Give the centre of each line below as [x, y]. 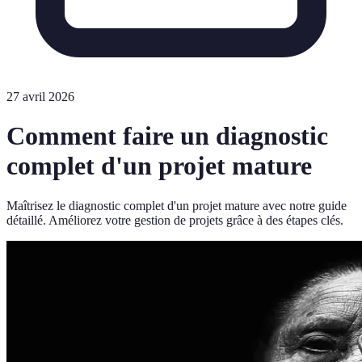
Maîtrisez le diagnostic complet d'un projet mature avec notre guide [177, 205]
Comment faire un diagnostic [167, 136]
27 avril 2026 [40, 97]
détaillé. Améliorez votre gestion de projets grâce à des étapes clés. [175, 220]
